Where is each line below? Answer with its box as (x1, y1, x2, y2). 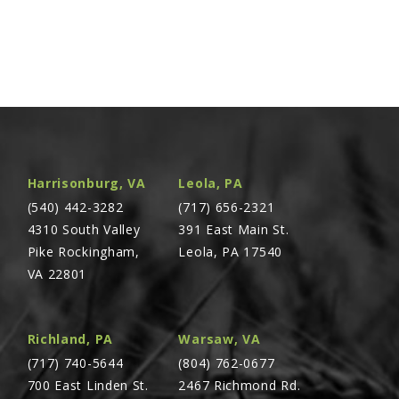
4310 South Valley (27, 221, 141, 239)
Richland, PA (27, 330, 113, 348)
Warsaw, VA (178, 330, 261, 348)
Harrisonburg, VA (27, 175, 146, 192)
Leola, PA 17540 (178, 243, 282, 261)
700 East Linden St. (27, 377, 149, 395)
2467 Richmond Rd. (178, 377, 301, 395)
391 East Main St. (178, 221, 289, 239)
